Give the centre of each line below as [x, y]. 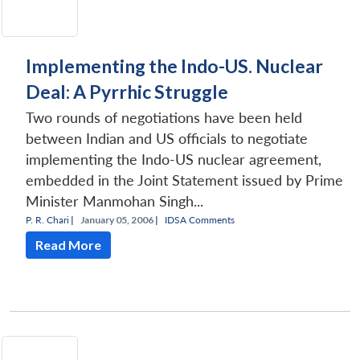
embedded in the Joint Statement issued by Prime [184, 180]
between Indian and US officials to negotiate [167, 138]
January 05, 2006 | [119, 219]
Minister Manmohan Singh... [115, 201]
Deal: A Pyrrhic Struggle [127, 91]
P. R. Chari [47, 219]
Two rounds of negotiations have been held [164, 117]
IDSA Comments [200, 219]
